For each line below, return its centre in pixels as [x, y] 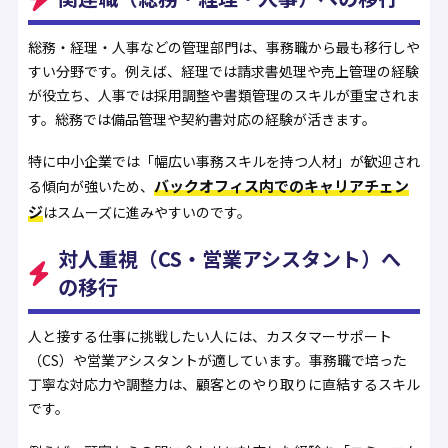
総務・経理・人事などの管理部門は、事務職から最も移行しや [223, 46]
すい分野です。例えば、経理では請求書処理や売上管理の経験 [223, 70]
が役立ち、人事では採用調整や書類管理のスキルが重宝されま [223, 94]
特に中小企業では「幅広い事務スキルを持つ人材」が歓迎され [223, 161]
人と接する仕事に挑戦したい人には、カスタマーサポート [209, 336]
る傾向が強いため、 [90, 186]
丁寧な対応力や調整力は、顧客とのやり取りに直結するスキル [223, 384]
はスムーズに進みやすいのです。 [146, 212]
